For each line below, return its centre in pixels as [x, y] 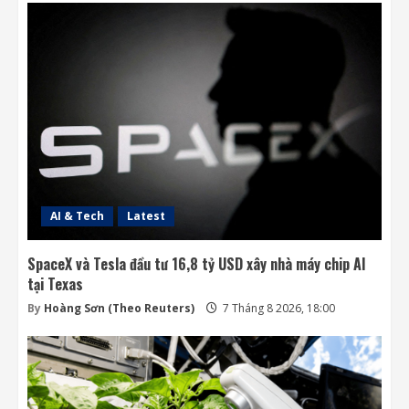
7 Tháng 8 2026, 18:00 [278, 308]
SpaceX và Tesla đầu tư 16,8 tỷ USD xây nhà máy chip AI [197, 263]
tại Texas [55, 283]
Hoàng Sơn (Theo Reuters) [119, 308]
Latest [146, 215]
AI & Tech [77, 215]
